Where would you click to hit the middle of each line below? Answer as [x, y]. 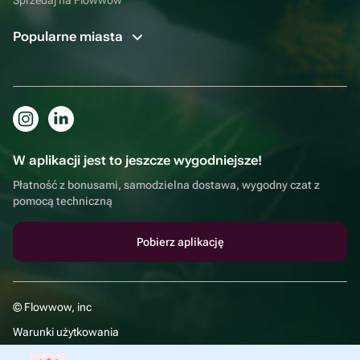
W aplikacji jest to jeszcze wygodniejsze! [137, 160]
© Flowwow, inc [52, 307]
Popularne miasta [70, 36]
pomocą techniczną [63, 200]
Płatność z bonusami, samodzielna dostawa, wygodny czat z [166, 184]
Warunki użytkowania [66, 331]
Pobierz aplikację [180, 241]
